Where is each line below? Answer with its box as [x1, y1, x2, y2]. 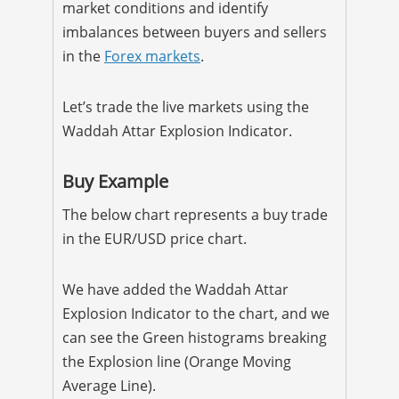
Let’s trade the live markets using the [62, 96, 309, 117]
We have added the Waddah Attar [62, 279, 289, 299]
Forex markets [104, 45, 200, 66]
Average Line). [62, 375, 156, 395]
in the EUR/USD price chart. [62, 228, 247, 248]
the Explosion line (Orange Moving [62, 351, 291, 371]
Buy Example [62, 168, 168, 193]
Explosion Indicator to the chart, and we [62, 303, 330, 323]
